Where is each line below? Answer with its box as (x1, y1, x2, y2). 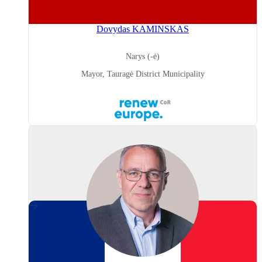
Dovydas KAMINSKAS (96, 24, 189, 35)
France (29, 210, 54, 220)
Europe (143, 107, 170, 118)
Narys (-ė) (126, 52, 160, 61)
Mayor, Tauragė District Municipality (81, 70, 205, 79)
